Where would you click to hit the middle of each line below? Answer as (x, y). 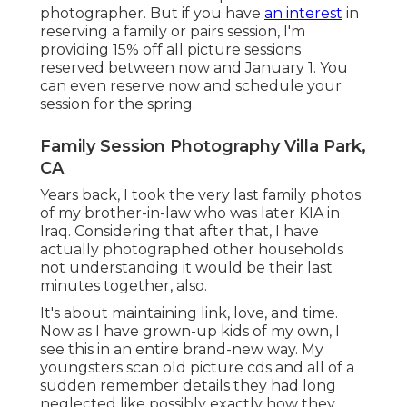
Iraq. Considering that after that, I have (179, 232)
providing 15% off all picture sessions (170, 50)
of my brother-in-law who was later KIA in (190, 213)
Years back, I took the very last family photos (200, 195)
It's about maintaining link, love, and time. (189, 313)
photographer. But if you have (152, 14)
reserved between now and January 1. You (194, 68)
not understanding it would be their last (186, 268)
